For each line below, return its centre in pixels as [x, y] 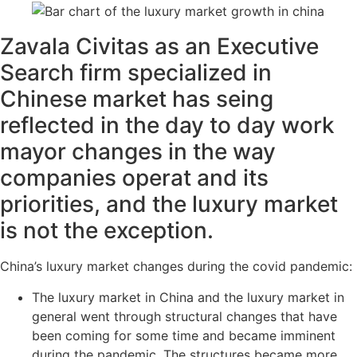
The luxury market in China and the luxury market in [188, 297]
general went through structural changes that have [184, 316]
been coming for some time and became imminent [184, 335]
